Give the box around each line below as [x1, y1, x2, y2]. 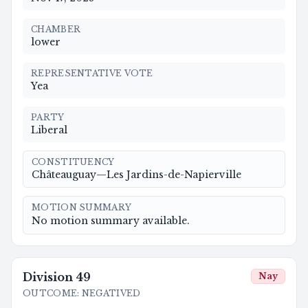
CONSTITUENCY [32, 156, 115, 167]
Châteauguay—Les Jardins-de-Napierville [32, 168, 241, 181]
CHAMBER [31, 23, 81, 34]
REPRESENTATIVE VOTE [31, 67, 153, 78]
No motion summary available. [32, 214, 190, 227]
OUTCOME [23, 287, 78, 298]
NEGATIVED [81, 287, 141, 298]
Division [23, 269, 73, 284]
